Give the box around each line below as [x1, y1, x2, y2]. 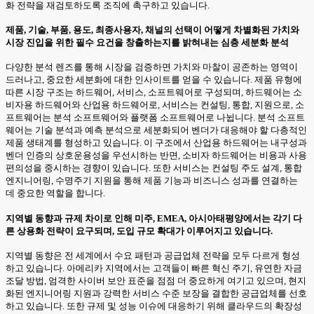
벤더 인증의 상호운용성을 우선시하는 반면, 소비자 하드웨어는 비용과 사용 [6, 150, 307, 161]
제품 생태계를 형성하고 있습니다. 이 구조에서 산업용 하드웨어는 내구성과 [6, 137, 307, 149]
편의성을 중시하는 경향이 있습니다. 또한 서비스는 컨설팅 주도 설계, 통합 [6, 163, 302, 174]
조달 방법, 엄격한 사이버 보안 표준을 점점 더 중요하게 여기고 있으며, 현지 [6, 275, 306, 286]
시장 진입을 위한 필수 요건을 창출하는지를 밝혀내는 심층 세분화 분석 [6, 36, 289, 48]
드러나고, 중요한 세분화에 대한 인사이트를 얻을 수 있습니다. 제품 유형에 [6, 74, 302, 86]
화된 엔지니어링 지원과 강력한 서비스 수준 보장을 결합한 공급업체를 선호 [6, 287, 307, 299]
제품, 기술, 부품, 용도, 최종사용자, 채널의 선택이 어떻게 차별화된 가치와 [6, 24, 299, 35]
